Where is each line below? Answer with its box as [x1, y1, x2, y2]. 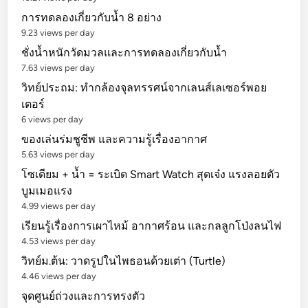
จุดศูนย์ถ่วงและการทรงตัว [21, 289, 146, 302]
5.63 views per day [21, 149, 96, 159]
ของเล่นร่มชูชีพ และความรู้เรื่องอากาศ [21, 133, 208, 146]
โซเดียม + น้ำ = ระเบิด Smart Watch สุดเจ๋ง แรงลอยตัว [21, 168, 280, 181]
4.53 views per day [21, 236, 96, 246]
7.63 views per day [21, 63, 96, 73]
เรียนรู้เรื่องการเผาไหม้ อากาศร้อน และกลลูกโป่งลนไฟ [21, 219, 282, 232]
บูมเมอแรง [21, 184, 73, 197]
